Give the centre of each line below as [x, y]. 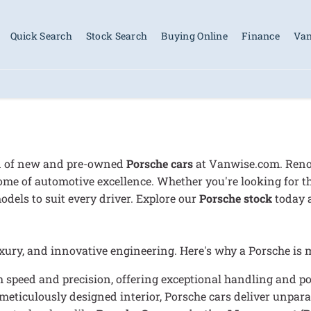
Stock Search [117, 35]
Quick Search [41, 35]
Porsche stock [236, 198]
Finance [260, 35]
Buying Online [194, 35]
